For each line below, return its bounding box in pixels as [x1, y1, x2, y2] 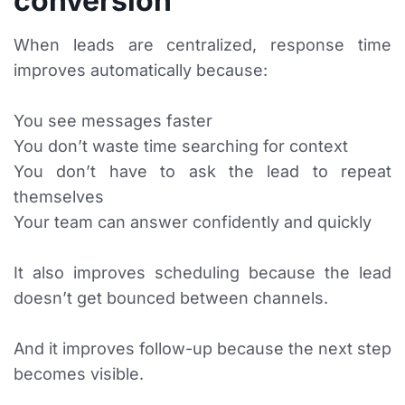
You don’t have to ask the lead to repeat [14, 162, 391, 182]
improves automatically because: [14, 61, 268, 80]
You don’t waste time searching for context [14, 137, 348, 156]
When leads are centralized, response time [14, 35, 391, 55]
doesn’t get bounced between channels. [14, 288, 328, 308]
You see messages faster [14, 111, 212, 131]
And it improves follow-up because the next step [14, 339, 391, 359]
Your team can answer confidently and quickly [14, 212, 372, 232]
